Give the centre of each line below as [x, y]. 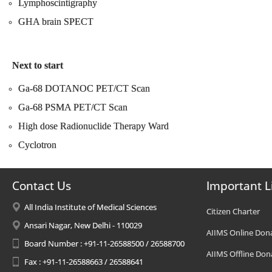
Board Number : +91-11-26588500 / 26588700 [104, 243]
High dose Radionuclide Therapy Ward [93, 126]
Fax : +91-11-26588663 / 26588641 [84, 262]
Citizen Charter [233, 211]
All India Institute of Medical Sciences [90, 207]
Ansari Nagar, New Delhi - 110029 [83, 225]
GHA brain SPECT [56, 21]
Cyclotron [37, 145]
